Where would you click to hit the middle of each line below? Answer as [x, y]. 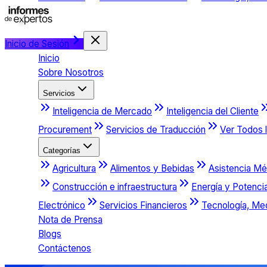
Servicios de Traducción [156, 129]
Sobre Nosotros [71, 72]
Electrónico [62, 205]
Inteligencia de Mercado [102, 111]
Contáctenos [65, 248]
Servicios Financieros [143, 205]
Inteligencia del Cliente [212, 111]
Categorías [62, 150]
